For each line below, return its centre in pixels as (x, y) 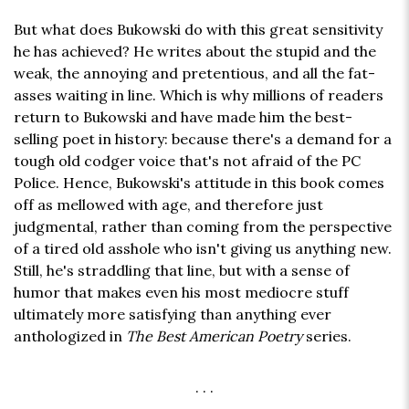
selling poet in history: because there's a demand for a (203, 139)
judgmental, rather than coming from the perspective (203, 227)
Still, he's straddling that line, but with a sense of (182, 271)
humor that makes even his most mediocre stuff (181, 293)
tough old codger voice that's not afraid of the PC (187, 161)
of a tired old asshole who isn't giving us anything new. (203, 249)
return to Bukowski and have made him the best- (183, 117)
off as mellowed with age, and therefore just (168, 205)
